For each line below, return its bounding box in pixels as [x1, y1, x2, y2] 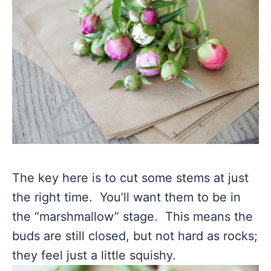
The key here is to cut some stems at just [12, 171, 249, 185]
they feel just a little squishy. [12, 248, 176, 263]
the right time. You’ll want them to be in [12, 190, 241, 204]
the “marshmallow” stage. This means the [12, 209, 253, 224]
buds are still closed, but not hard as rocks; [12, 229, 258, 243]
